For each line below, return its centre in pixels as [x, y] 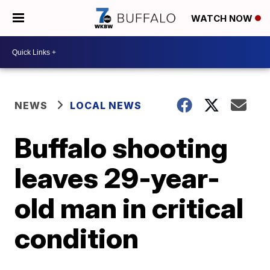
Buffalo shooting [121, 148]
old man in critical [129, 208]
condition [77, 238]
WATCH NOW [223, 19]
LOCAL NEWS [106, 105]
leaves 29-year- [118, 178]
